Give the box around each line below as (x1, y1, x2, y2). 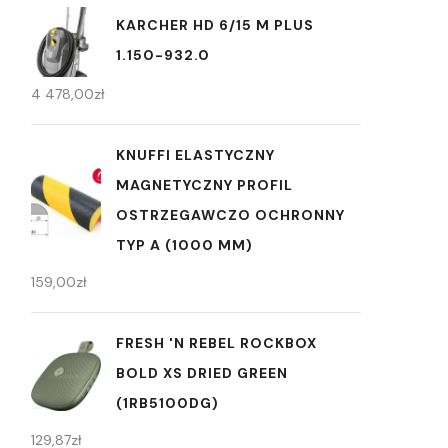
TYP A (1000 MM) (116, 236, 253, 254)
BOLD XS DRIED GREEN (116, 364, 288, 382)
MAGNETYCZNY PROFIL (116, 176, 293, 194)
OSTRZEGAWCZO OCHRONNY (116, 206, 345, 224)
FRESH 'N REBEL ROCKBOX (116, 334, 317, 352)
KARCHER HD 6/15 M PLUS (116, 15, 314, 34)
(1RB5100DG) (116, 394, 219, 412)
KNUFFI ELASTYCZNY (116, 146, 275, 164)
